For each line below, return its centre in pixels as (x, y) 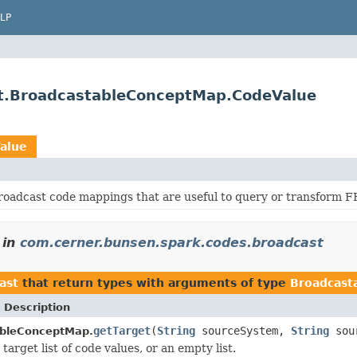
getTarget (122, 330)
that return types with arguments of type (154, 282)
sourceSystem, (243, 330)
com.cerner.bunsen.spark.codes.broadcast (172, 242)
